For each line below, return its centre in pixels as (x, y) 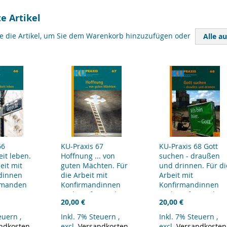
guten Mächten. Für (94, 165)
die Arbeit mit (84, 175)
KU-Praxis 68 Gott (188, 146)
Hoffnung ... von (88, 156)
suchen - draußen (190, 156)
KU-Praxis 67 (82, 146)
